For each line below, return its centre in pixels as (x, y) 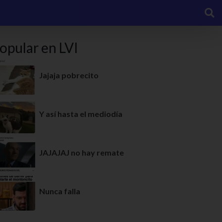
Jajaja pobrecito (69, 75)
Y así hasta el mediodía (81, 114)
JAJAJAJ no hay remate (82, 152)
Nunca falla (60, 191)
